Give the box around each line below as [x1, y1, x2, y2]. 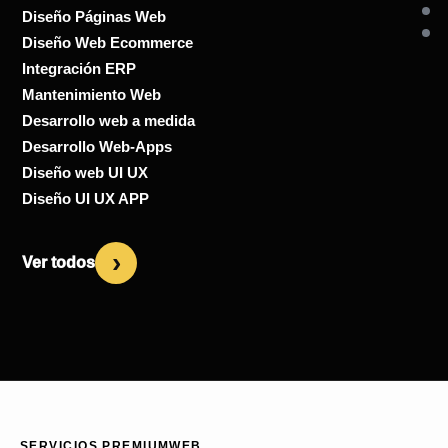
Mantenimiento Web [22, 85, 161, 103]
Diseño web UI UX [22, 163, 148, 181]
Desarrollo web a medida [22, 111, 195, 129]
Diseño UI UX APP [22, 189, 149, 207]
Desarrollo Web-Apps [22, 137, 172, 155]
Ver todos [22, 253, 95, 271]
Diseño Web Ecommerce [22, 33, 193, 51]
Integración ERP [22, 59, 136, 77]
